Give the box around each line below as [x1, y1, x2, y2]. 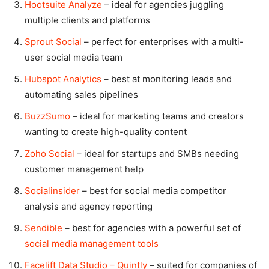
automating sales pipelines [25, 89, 138, 101]
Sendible [25, 222, 62, 234]
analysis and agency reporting [25, 201, 153, 213]
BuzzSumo [25, 110, 70, 122]
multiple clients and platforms [25, 14, 153, 26]
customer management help [25, 163, 144, 175]
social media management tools [25, 238, 159, 250]
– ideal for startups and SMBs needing [77, 148, 239, 160]
